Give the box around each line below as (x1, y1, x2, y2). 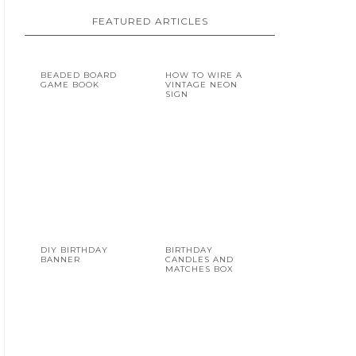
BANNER (40, 253, 80, 265)
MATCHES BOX (165, 263, 234, 274)
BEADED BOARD (40, 69, 117, 80)
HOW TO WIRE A (165, 69, 243, 80)
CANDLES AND (165, 253, 234, 265)
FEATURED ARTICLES (91, 14, 208, 27)
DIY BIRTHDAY (40, 244, 108, 255)
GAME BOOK (40, 79, 99, 90)
